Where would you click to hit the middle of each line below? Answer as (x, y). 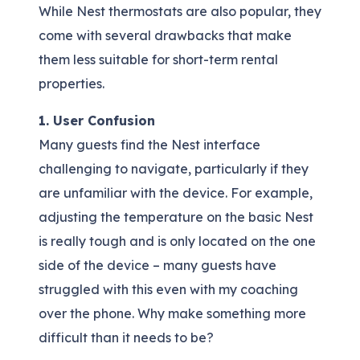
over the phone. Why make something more (172, 314)
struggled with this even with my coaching (168, 290)
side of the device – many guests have (157, 266)
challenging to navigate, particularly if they (174, 169)
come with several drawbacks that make (165, 36)
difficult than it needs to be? (126, 338)
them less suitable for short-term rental (158, 60)
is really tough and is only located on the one (177, 241)
